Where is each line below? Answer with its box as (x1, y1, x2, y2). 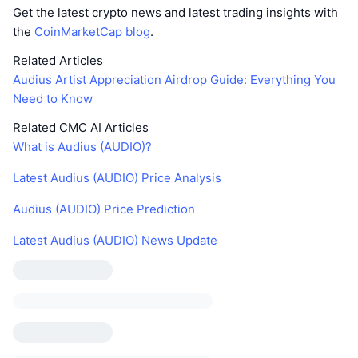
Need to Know (13, 90, 93, 106)
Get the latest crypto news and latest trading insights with (13, 4, 338, 20)
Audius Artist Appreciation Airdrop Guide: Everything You (13, 71, 336, 87)
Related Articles (13, 52, 103, 68)
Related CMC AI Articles (13, 119, 149, 135)
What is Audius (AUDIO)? (13, 138, 152, 154)
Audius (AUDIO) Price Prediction (13, 201, 195, 217)
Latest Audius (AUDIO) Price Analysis (13, 169, 221, 185)
